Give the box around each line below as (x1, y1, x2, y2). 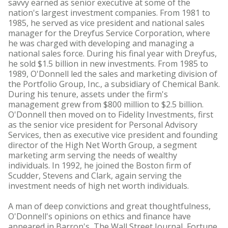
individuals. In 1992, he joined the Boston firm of (8, 160, 191, 171)
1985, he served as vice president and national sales (8, 17, 205, 28)
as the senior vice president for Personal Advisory (8, 119, 197, 130)
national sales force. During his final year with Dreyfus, (8, 48, 217, 59)
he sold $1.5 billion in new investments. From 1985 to (8, 58, 208, 69)
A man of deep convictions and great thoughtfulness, (8, 201, 211, 212)
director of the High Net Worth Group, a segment (8, 139, 197, 151)
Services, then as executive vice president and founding (8, 129, 218, 140)
